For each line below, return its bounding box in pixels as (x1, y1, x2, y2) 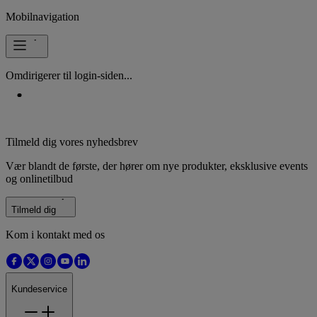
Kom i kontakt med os (6, 228, 105, 241)
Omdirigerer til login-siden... (6, 69, 132, 81)
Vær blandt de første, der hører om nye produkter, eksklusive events (6, 159, 308, 172)
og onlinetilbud (6, 172, 73, 185)
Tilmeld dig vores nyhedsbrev (6, 135, 138, 148)
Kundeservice (11, 283, 67, 294)
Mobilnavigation (6, 10, 79, 23)
